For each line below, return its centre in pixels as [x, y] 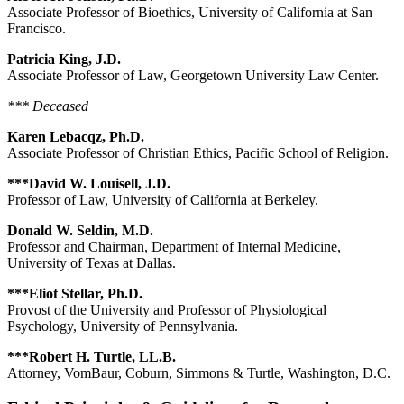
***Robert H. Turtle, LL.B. [92, 357]
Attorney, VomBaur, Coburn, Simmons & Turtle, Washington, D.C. [199, 373]
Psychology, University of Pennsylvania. [123, 326]
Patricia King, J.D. [64, 60]
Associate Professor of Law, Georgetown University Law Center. [193, 76]
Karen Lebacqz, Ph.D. [76, 137]
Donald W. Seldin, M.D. [80, 231]
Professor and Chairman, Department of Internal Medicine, [174, 247]
